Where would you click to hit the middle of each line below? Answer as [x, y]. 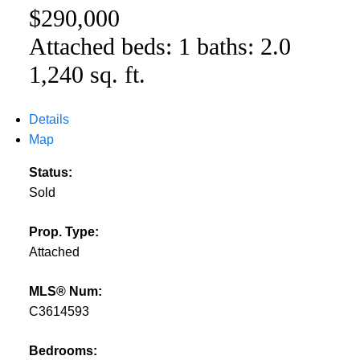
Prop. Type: [63, 232]
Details [49, 120]
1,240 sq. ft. [87, 74]
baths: [228, 46]
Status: [50, 173]
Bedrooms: [63, 351]
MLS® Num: [65, 292]
